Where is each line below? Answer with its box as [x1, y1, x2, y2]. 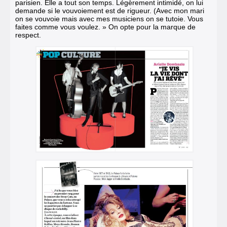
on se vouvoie [15, 15, 60, 23]
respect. [15, 31, 41, 40]
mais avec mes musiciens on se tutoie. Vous [60, 15, 203, 23]
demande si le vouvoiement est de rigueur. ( [15, 7, 156, 15]
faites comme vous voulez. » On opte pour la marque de [15, 23, 196, 31]
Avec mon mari [156, 7, 204, 15]
